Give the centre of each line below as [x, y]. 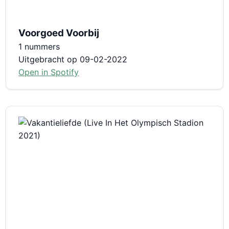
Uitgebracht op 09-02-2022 [73, 59]
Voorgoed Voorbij [59, 33]
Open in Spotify [49, 72]
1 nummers [39, 46]
